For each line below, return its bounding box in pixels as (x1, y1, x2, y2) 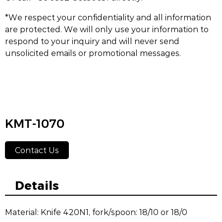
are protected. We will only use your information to (5, 24, 209, 34)
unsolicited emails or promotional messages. (5, 48, 181, 58)
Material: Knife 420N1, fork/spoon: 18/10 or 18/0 (5, 207, 187, 217)
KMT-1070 (5, 114, 64, 133)
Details (15, 176, 59, 193)
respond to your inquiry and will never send (5, 36, 179, 46)
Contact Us (15, 145, 59, 155)
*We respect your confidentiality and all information (5, 12, 211, 22)
